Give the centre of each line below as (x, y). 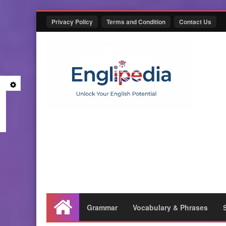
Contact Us (195, 22)
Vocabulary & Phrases (170, 207)
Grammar (102, 207)
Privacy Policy (72, 22)
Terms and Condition (136, 22)
